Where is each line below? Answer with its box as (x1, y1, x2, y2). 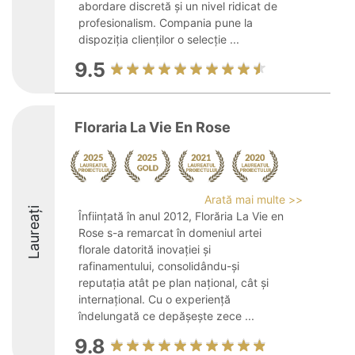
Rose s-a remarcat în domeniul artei (78, 226, 261, 239)
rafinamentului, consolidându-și (78, 259, 239, 273)
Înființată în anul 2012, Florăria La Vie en (78, 209, 284, 223)
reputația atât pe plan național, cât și (78, 276, 269, 289)
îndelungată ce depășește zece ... (78, 309, 254, 323)
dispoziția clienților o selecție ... (78, 32, 239, 46)
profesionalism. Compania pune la (78, 16, 253, 29)
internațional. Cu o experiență (78, 292, 231, 306)
